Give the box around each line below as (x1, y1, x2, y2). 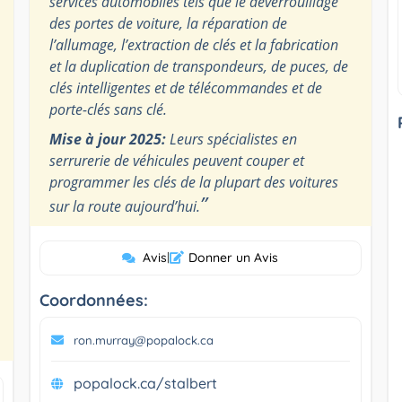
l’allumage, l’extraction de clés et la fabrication (48, 34, 338, 55)
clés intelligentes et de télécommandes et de (48, 77, 322, 98)
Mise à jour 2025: (48, 128, 166, 149)
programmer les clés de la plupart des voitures (48, 171, 338, 192)
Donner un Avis (188, 249, 279, 266)
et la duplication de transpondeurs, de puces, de (48, 56, 348, 76)
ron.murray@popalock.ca (73, 332, 214, 347)
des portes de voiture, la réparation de (48, 13, 287, 33)
